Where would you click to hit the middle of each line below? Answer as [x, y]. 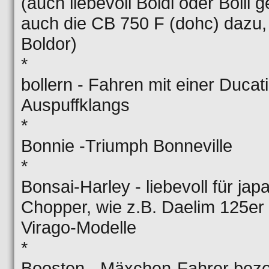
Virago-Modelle [79, 227]
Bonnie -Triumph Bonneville [127, 146]
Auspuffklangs [75, 105]
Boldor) [49, 44]
